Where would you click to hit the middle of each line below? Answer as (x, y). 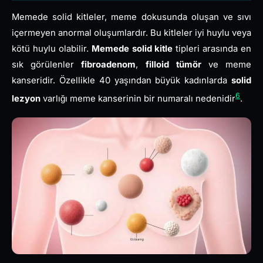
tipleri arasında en (212, 48)
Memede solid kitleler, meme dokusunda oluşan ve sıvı (131, 17)
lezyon (26, 98)
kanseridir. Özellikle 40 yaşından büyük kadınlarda (122, 80)
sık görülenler (47, 64)
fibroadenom (109, 64)
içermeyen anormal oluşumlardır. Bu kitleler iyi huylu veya (131, 33)
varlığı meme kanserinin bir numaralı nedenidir (138, 98)
